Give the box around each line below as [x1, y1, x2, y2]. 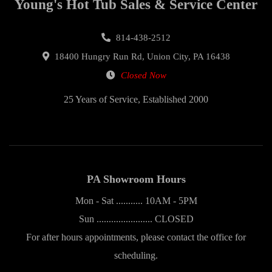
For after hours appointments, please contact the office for [26, 232, 246, 243]
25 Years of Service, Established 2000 [64, 94, 208, 105]
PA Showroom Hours [86, 173, 186, 186]
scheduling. [114, 250, 158, 261]
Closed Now [120, 70, 166, 81]
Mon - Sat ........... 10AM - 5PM [75, 195, 197, 206]
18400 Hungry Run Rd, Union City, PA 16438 [52, 52, 230, 62]
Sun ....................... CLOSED [78, 214, 194, 225]
